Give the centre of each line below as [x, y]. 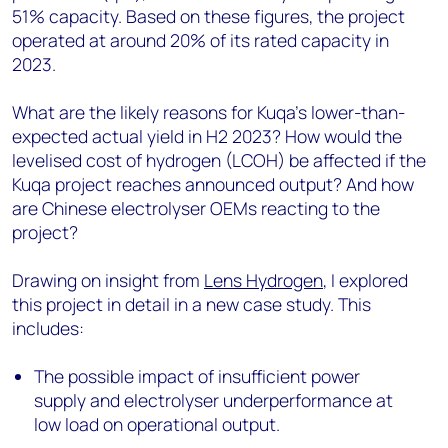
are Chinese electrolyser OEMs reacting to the [196, 208]
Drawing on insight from [108, 280]
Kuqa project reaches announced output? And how [213, 184]
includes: [48, 328]
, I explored [365, 280]
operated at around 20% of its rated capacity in [200, 40]
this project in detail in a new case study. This [191, 304]
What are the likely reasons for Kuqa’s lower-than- [208, 112]
